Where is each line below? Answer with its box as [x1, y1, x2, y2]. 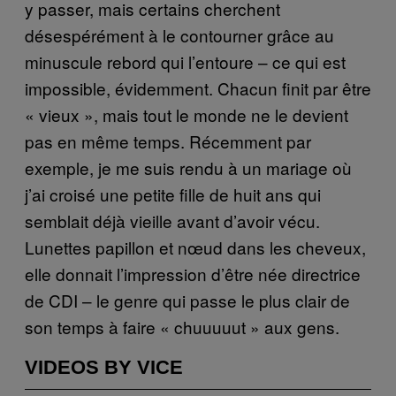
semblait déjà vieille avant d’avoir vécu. [25, 208, 320, 232]
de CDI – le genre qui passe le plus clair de [25, 287, 350, 312]
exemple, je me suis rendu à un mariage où [25, 155, 352, 179]
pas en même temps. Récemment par [25, 128, 311, 153]
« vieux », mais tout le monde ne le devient [25, 102, 348, 126]
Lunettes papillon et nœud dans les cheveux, [25, 234, 366, 259]
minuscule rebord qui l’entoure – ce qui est [25, 49, 346, 73]
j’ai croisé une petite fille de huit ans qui [25, 181, 321, 206]
